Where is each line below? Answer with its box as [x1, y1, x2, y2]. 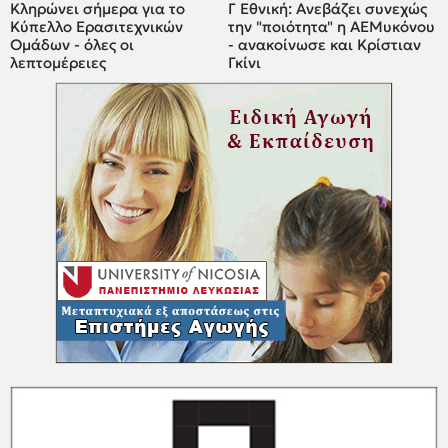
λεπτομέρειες [10, 53, 106, 73]
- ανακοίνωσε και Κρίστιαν [228, 35, 422, 55]
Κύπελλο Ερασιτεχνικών [10, 17, 183, 37]
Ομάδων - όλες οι [10, 35, 134, 55]
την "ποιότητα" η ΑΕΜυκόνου [228, 17, 436, 37]
